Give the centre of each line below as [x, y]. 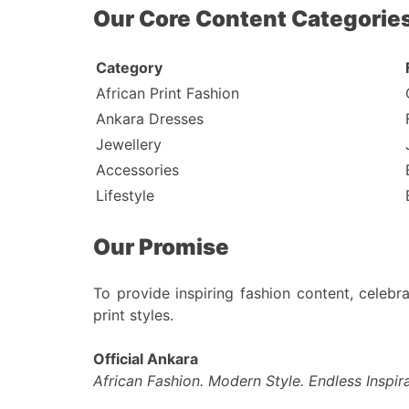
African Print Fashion [168, 93]
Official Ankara [146, 358]
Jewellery [129, 144]
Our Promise [161, 246]
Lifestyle [125, 195]
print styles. [133, 315]
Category [129, 67]
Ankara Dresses [150, 118]
